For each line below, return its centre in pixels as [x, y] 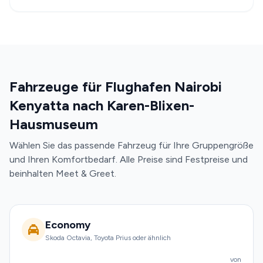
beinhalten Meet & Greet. [63, 173]
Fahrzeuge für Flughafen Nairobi [116, 87]
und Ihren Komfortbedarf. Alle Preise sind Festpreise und [129, 159]
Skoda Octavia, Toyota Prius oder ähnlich [108, 238]
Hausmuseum [54, 124]
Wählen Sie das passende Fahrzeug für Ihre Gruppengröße [131, 145]
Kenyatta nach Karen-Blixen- [102, 105]
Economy [68, 225]
